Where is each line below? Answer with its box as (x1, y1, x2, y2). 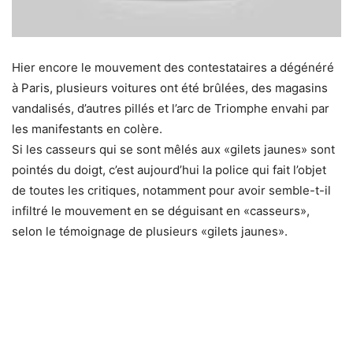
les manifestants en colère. (12, 121, 162, 137)
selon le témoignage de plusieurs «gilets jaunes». (12, 224, 288, 240)
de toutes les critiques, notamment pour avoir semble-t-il (12, 183, 331, 199)
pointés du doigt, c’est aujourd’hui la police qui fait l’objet (12, 162, 326, 178)
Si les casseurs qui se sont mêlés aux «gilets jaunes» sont (12, 142, 335, 158)
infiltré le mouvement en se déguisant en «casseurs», (12, 203, 310, 219)
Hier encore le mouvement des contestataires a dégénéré (12, 60, 334, 76)
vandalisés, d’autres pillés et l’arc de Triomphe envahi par (12, 101, 329, 117)
